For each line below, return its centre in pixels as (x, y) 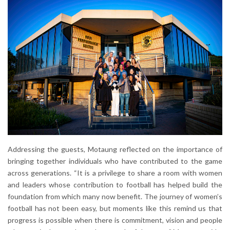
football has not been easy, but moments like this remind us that (115, 208)
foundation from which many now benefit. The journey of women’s (115, 196)
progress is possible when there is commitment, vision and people (115, 220)
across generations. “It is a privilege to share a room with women (115, 172)
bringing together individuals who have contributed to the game (115, 161)
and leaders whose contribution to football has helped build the (115, 184)
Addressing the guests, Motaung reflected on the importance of (115, 149)
